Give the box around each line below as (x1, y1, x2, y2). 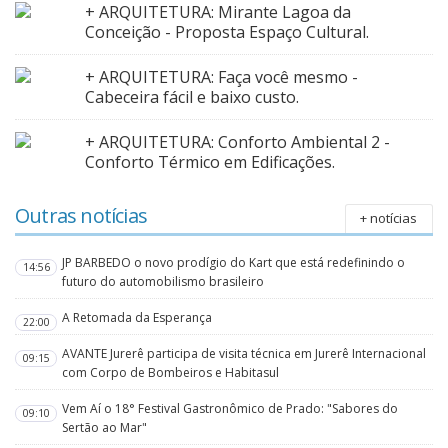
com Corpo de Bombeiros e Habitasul (62, 364, 280, 382)
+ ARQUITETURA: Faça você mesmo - (85, 66, 358, 89)
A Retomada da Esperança (62, 309, 213, 327)
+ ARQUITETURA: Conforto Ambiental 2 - (85, 131, 390, 154)
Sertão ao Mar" (62, 419, 148, 437)
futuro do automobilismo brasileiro (62, 273, 265, 291)
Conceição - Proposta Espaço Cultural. (85, 21, 369, 44)
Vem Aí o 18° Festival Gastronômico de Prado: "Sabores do (62, 400, 399, 418)
